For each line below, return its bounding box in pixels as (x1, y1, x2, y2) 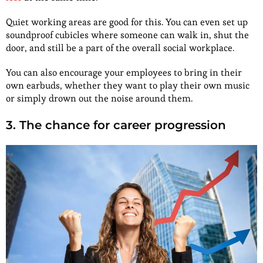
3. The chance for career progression (6, 118, 226, 133)
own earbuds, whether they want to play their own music (6, 79, 249, 92)
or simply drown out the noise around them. (6, 92, 195, 105)
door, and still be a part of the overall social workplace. (6, 42, 234, 55)
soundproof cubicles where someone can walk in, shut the (6, 29, 249, 42)
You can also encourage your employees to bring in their (6, 66, 242, 79)
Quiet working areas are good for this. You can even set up (6, 16, 248, 29)
